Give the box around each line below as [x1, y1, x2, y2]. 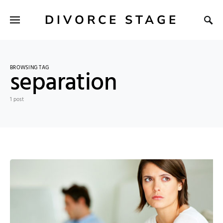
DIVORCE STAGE [44, 11, 179, 28]
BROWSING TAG [10, 63, 49, 72]
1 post [10, 95, 24, 104]
